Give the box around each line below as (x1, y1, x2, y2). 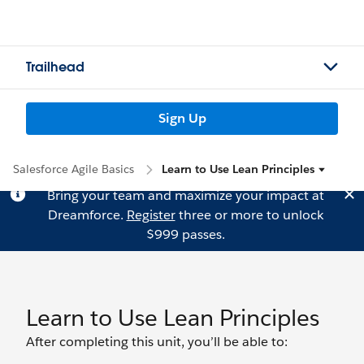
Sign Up (158, 110, 206, 127)
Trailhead (26, 58, 84, 76)
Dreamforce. (47, 206, 127, 223)
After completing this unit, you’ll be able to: (26, 333, 288, 350)
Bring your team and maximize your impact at (46, 187, 324, 204)
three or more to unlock (175, 206, 323, 223)
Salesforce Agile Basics (13, 162, 134, 176)
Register (126, 206, 175, 223)
